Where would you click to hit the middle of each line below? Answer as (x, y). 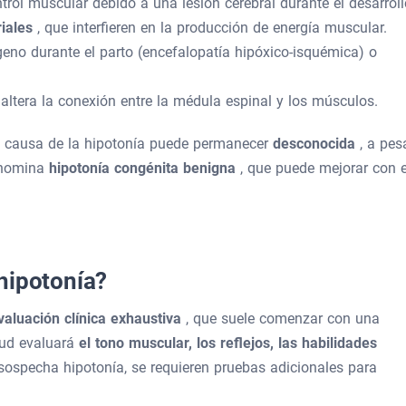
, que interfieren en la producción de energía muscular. (212, 28)
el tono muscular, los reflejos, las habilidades (228, 343)
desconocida (316, 144)
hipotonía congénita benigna (145, 168)
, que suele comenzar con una (283, 319)
